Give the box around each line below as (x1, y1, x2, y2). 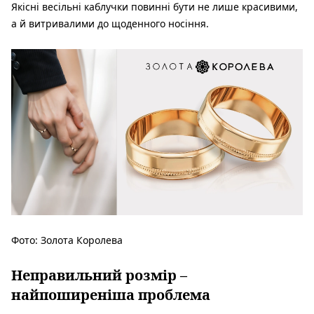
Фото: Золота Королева (11, 233, 123, 247)
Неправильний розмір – (11, 265, 187, 285)
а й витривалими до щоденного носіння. (11, 17, 209, 31)
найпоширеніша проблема (11, 285, 210, 304)
